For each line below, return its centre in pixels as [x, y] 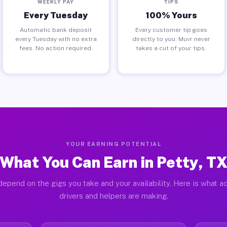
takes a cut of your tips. [171, 48]
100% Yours [171, 15]
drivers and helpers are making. [113, 196]
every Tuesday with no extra [56, 39]
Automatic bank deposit [56, 30]
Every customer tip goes [171, 30]
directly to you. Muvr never [171, 39]
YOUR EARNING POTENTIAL [113, 144]
